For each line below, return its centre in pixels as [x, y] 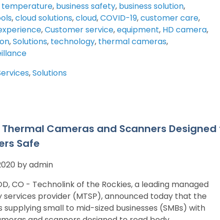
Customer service [79, 30]
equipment [138, 30]
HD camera [185, 30]
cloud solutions [44, 18]
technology [73, 42]
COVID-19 [119, 18]
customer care [169, 18]
